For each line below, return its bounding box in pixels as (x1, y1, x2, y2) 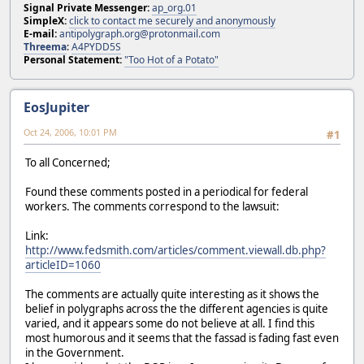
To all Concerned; (25, 155, 110, 171)
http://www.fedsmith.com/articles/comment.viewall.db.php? (25, 243, 326, 258)
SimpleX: (24, 13, 67, 28)
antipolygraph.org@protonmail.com (59, 26, 220, 41)
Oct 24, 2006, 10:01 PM (24, 125, 117, 138)
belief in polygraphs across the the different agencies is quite (25, 301, 328, 317)
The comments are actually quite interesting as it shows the (25, 287, 319, 302)
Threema (24, 39, 67, 54)
